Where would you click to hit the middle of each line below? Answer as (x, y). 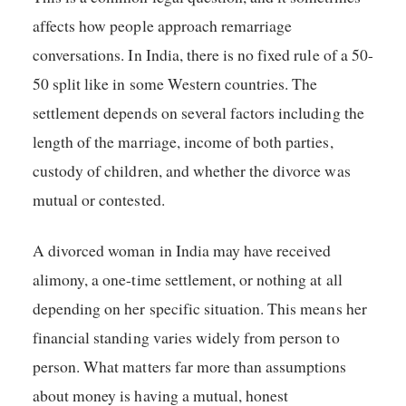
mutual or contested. (99, 199)
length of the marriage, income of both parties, (183, 141)
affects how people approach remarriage (163, 25)
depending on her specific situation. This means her (200, 309)
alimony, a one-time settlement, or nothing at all (188, 280)
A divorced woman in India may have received (182, 251)
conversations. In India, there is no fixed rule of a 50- (203, 54)
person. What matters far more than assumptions (190, 367)
